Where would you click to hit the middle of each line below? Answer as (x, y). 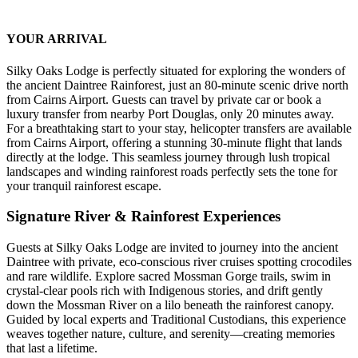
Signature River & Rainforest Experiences (143, 217)
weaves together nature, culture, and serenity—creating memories (171, 334)
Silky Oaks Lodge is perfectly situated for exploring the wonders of (176, 70)
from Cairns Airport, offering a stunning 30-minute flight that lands (174, 142)
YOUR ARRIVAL (57, 39)
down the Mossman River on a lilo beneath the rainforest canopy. (170, 305)
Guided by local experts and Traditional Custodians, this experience (176, 320)
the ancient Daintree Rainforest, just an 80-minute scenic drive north (177, 85)
